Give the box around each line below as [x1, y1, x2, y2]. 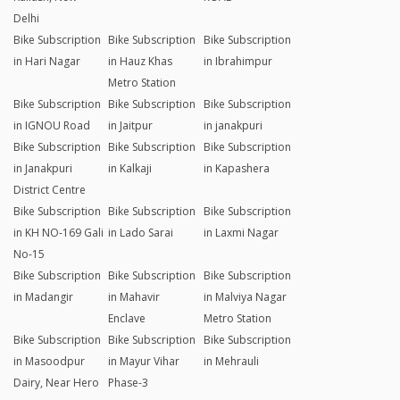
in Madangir [13, 288, 73, 304]
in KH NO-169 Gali [13, 224, 104, 240]
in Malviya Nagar [203, 288, 287, 304]
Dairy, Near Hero [13, 374, 99, 390]
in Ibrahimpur [203, 53, 272, 69]
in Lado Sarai [108, 224, 174, 240]
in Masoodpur [13, 353, 85, 369]
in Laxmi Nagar [203, 224, 279, 240]
